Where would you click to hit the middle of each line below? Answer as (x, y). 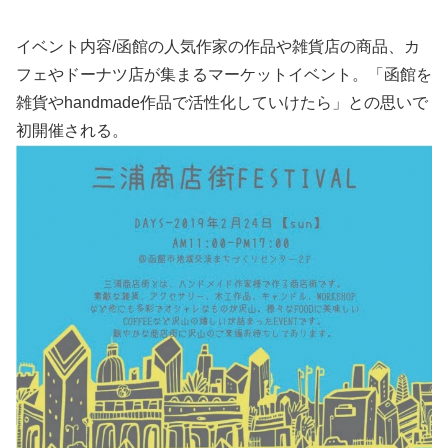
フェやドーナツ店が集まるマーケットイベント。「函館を (224, 75)
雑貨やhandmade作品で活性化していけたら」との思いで (222, 103)
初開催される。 (72, 131)
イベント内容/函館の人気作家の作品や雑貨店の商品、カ (218, 47)
